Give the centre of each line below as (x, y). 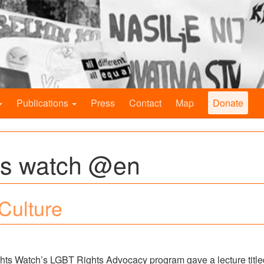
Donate (228, 103)
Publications (44, 103)
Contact (145, 103)
